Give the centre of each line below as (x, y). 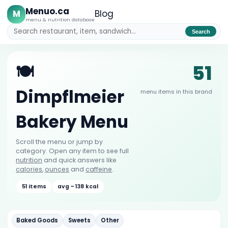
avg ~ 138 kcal (78, 186)
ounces (57, 169)
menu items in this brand (176, 91)
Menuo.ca (48, 11)
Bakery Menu (72, 122)
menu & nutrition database (60, 19)
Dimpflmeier (70, 97)
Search (201, 31)
